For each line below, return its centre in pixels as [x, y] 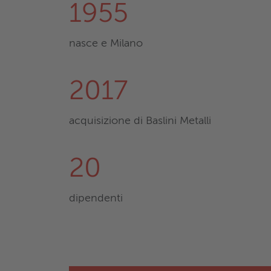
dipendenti [96, 199]
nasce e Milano [106, 44]
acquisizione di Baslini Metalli [140, 121]
